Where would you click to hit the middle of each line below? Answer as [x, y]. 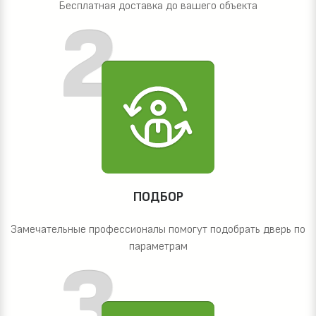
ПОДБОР [158, 197]
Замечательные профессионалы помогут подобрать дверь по [158, 230]
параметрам [158, 247]
